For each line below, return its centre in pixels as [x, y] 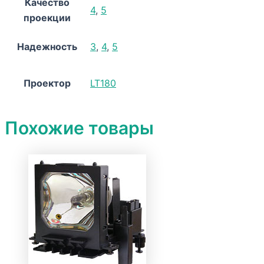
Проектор [47, 83]
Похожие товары [79, 128]
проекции [47, 18]
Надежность [47, 47]
